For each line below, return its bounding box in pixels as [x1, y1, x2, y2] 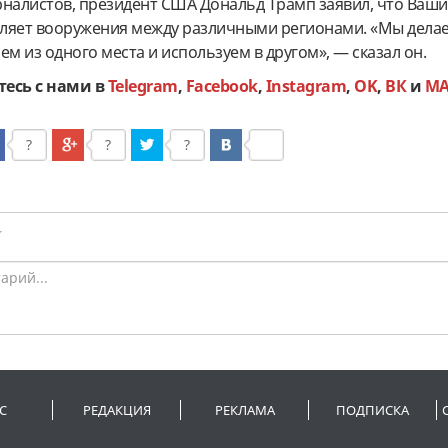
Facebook [185, 75, 258, 98]
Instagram [265, 75, 347, 98]
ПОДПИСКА [336, 401, 410, 420]
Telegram [107, 75, 178, 98]
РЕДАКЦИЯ [82, 401, 151, 420]
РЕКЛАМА [214, 401, 275, 420]
